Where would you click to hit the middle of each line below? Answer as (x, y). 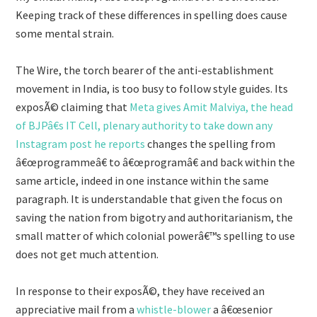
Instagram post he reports (81, 144)
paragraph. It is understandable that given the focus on (149, 199)
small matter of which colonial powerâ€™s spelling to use (156, 236)
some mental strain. (65, 33)
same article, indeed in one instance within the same (143, 180)
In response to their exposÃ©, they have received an (140, 291)
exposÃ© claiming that (73, 107)
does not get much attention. (87, 254)
